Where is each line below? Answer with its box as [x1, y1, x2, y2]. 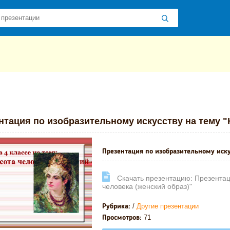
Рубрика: [102, 202, 130, 210]
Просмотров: [102, 214, 142, 221]
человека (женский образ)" [102, 182, 192, 190]
